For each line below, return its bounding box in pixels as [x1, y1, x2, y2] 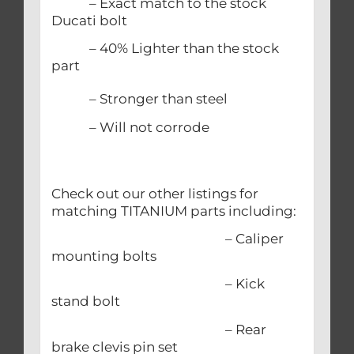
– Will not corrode [51, 119, 216, 135]
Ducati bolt [51, 13, 127, 29]
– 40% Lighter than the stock [51, 40, 279, 57]
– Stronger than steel [51, 91, 231, 107]
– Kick [51, 276, 265, 292]
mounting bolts [51, 248, 156, 265]
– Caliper [51, 231, 284, 247]
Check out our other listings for [51, 185, 258, 201]
